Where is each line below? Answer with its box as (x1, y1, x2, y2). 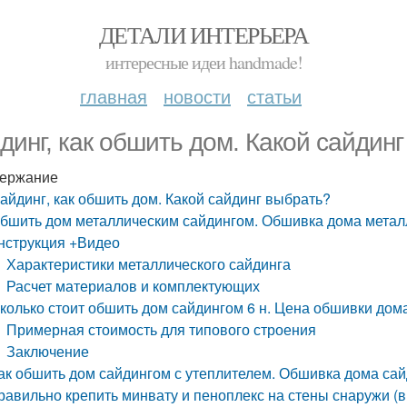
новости (164, 83, 231, 109)
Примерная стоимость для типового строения (6, 319, 317, 340)
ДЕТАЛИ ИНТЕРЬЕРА (98, 19, 309, 50)
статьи (247, 83, 302, 109)
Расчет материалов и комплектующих (6, 275, 261, 296)
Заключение (6, 341, 90, 362)
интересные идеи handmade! (104, 50, 303, 74)
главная (80, 83, 147, 109)
